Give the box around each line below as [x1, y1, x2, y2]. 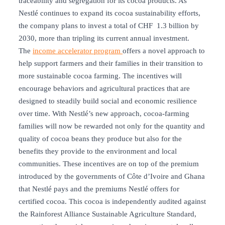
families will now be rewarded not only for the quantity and [19, 122, 205, 131]
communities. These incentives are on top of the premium [19, 160, 199, 168]
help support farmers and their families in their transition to [19, 59, 203, 68]
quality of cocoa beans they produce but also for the [19, 135, 182, 143]
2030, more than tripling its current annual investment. [19, 34, 189, 43]
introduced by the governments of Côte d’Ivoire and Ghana [19, 172, 205, 181]
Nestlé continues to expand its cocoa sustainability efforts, [19, 9, 200, 18]
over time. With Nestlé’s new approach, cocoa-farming [19, 109, 189, 118]
